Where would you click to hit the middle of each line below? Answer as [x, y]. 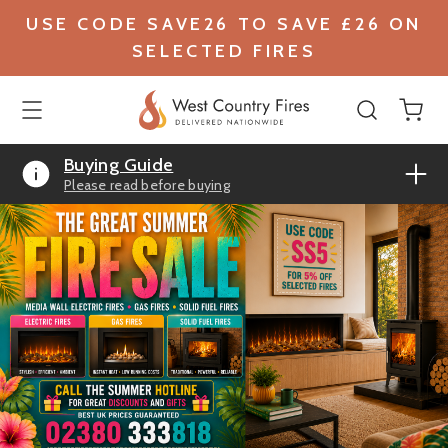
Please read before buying [147, 185]
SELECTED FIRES [224, 51]
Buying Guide [119, 165]
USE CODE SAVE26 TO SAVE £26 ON [223, 24]
